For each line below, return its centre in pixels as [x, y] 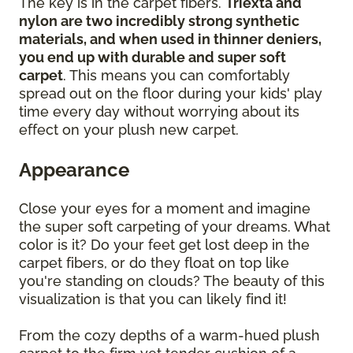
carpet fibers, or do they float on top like [154, 262]
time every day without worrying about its [159, 111]
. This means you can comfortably [176, 75]
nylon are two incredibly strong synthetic [159, 20]
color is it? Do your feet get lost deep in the [164, 244]
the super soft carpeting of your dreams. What [175, 226]
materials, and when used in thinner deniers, [170, 39]
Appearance [74, 169]
